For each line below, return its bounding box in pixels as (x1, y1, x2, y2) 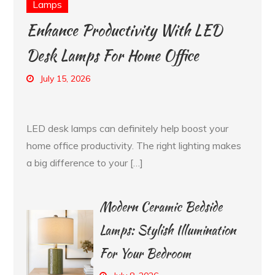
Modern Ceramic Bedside (99, 197, 222, 215)
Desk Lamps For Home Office (26, 44, 199, 66)
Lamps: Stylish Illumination (99, 220, 236, 239)
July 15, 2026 (40, 72, 91, 84)
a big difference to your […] (26, 156, 144, 169)
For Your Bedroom (99, 244, 191, 262)
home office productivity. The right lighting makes (26, 139, 242, 152)
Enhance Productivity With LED (26, 19, 223, 41)
